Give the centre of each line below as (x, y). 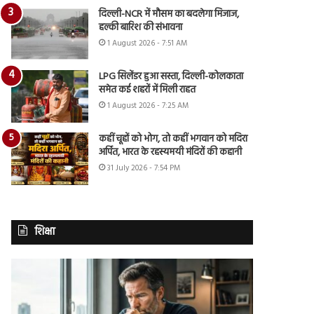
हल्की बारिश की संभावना (141, 27)
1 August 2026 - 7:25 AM (148, 105)
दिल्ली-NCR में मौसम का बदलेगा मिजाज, (169, 14)
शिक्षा (45, 232)
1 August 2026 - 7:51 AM (148, 43)
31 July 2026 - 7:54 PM (144, 168)
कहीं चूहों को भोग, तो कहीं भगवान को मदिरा (173, 139)
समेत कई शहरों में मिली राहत (148, 90)
